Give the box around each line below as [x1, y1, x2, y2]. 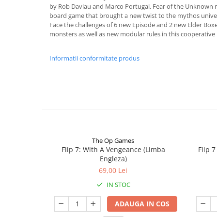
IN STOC [105, 180, 130, 189]
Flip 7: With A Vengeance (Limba [61, 145, 165, 154]
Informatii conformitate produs [49, 54, 139, 62]
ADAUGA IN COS [114, 199, 170, 208]
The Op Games [92, 136, 134, 145]
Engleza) [99, 154, 127, 163]
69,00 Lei [99, 166, 127, 175]
